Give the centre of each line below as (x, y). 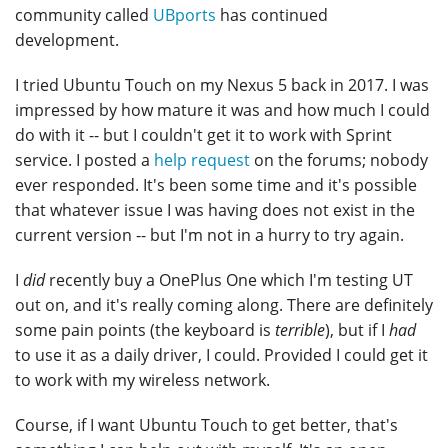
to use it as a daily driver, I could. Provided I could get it (221, 355)
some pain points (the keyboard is (145, 330)
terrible (300, 330)
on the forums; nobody (339, 160)
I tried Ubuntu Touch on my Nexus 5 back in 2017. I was (222, 85)
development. (67, 40)
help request (202, 160)
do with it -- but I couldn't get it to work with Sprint (203, 135)
